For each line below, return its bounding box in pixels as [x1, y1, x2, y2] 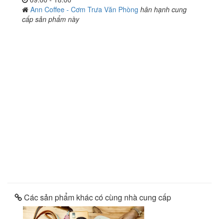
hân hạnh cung [140, 4, 187, 14]
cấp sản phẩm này [22, 14, 79, 24]
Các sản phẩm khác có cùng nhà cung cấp [22, 192, 171, 203]
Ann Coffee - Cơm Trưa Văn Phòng [30, 4, 140, 14]
